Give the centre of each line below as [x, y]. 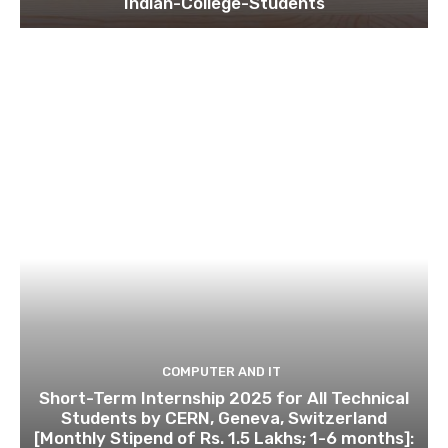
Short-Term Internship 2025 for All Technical [224, 398]
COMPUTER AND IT [221, 372]
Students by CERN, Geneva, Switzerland [224, 418]
